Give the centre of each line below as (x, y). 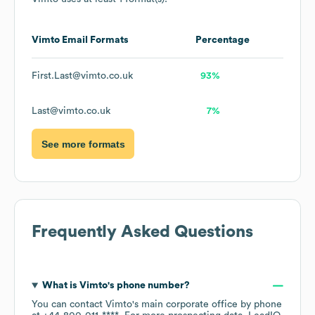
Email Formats (94, 40)
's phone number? (148, 286)
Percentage (223, 40)
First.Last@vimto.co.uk (82, 76)
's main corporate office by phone (207, 305)
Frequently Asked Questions (142, 232)
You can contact (69, 305)
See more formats (83, 144)
